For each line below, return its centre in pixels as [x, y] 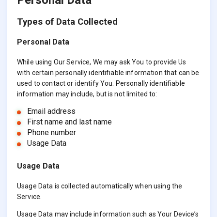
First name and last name [69, 122]
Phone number [51, 133]
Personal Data [43, 42]
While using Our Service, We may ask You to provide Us [102, 62]
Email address [51, 111]
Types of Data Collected [67, 22]
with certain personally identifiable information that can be [108, 73]
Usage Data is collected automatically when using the [100, 186]
